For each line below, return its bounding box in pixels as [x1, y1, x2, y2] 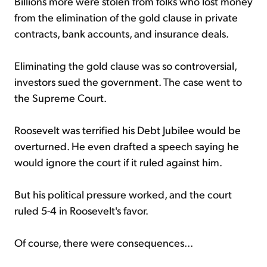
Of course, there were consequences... [14, 235, 193, 249]
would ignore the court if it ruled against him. [14, 154, 222, 169]
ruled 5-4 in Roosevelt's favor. [14, 203, 148, 217]
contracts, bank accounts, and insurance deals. [14, 26, 229, 40]
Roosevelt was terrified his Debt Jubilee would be [14, 122, 241, 136]
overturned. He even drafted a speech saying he [14, 138, 239, 153]
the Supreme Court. [14, 90, 107, 104]
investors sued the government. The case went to [14, 74, 242, 88]
